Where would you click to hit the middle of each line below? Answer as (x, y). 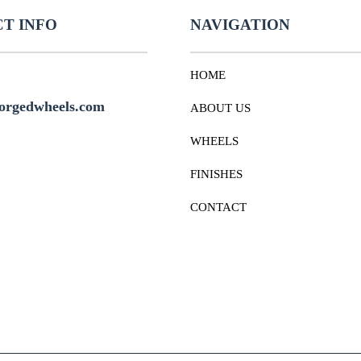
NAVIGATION (241, 25)
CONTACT (219, 207)
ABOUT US (221, 108)
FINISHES (217, 174)
